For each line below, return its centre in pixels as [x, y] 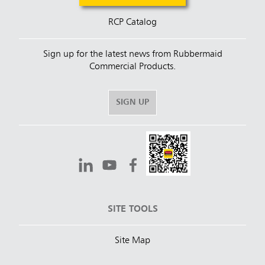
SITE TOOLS [132, 210]
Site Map [132, 241]
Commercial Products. [132, 67]
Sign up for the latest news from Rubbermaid [132, 55]
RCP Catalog [132, 23]
